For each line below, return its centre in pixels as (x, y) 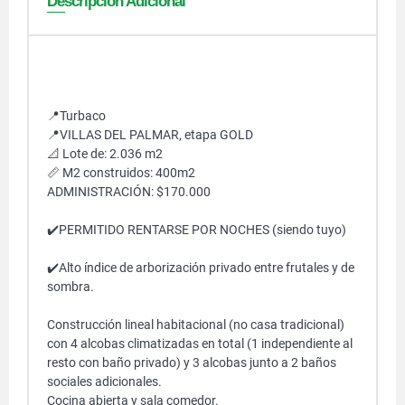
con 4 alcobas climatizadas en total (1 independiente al (200, 344)
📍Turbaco (76, 116)
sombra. (71, 287)
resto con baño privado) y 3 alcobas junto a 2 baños (192, 363)
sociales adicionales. (104, 381)
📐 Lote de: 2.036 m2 (105, 154)
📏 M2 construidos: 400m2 (121, 173)
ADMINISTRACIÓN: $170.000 (129, 192)
